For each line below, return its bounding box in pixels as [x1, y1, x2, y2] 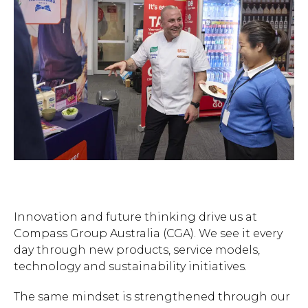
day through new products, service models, [14, 243, 260, 256]
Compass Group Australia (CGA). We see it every [14, 226, 283, 240]
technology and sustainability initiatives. [14, 259, 247, 273]
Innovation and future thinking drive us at [14, 210, 257, 223]
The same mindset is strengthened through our [14, 289, 290, 303]
